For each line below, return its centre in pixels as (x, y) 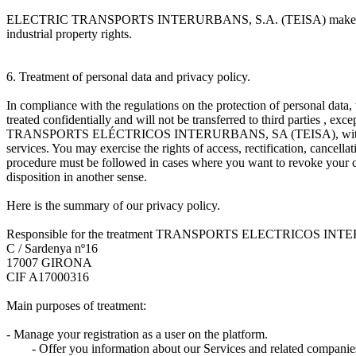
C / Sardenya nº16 (52, 249)
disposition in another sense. (77, 177)
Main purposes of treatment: (76, 306)
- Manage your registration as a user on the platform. (137, 335)
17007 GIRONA (49, 263)
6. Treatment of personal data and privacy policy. (128, 77)
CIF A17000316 (48, 277)
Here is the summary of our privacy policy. (113, 206)
